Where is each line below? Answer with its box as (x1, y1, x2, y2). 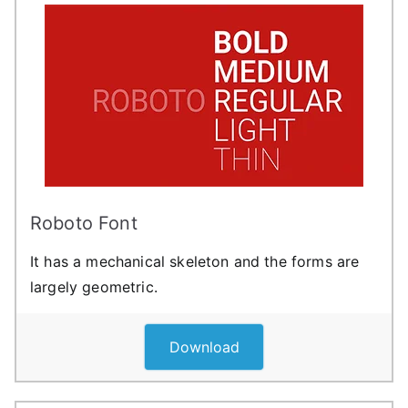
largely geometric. (30, 277, 158, 296)
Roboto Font (30, 211, 138, 234)
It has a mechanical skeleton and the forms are (30, 251, 360, 270)
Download (168, 337, 240, 356)
